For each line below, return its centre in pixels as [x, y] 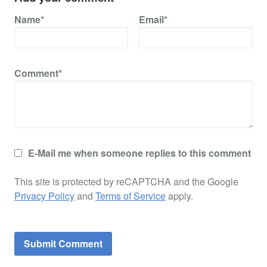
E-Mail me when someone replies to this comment [139, 153]
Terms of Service [131, 195]
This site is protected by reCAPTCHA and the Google [126, 181]
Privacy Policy [44, 195]
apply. [179, 195]
